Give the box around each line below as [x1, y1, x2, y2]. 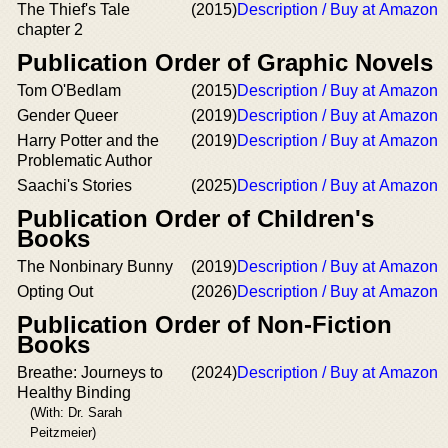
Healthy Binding [17, 384, 131, 401]
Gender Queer [17, 107, 118, 124]
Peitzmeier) [30, 425, 96, 440]
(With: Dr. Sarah [30, 405, 122, 420]
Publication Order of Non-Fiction [17, 311, 392, 338]
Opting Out [17, 283, 93, 300]
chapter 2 [17, 21, 83, 38]
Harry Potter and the [17, 132, 159, 149]
